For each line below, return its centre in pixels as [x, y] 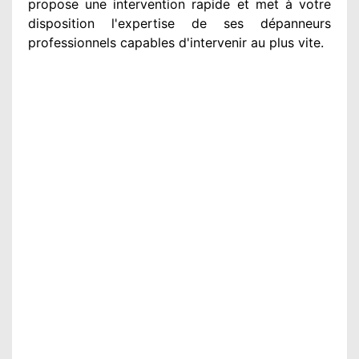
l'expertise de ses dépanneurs [213, 23]
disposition [61, 23]
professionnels [72, 42]
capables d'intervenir [182, 42]
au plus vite [284, 42]
